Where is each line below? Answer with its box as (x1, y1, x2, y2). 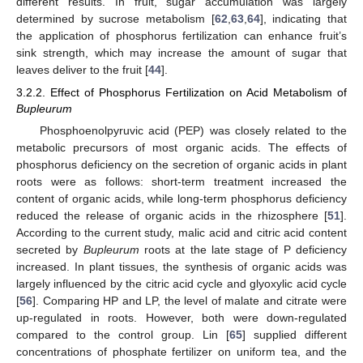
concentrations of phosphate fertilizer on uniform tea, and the (16, 345, 347, 359)
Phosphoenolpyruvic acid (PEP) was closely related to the (39, 124, 347, 138)
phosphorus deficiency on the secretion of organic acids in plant (16, 158, 347, 172)
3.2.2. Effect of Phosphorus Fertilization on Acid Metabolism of (16, 86, 347, 100)
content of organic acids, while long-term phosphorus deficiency (16, 192, 347, 206)
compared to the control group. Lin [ (16, 328, 229, 342)
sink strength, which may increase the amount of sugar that (16, 46, 347, 60)
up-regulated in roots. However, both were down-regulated (16, 311, 347, 325)
